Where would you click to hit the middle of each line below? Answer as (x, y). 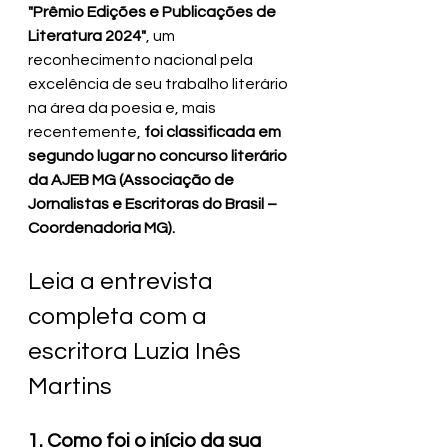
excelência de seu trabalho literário (159, 83)
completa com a (120, 316)
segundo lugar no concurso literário (159, 155)
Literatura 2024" (87, 35)
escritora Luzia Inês (137, 351)
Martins (70, 386)
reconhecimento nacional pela (142, 59)
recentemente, (86, 131)
